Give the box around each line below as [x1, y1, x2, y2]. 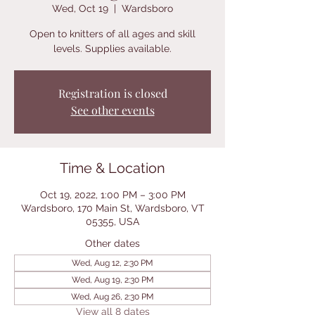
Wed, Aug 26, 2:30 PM [71, 292, 154, 302]
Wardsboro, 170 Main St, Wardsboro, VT [20, 202, 205, 214]
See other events [70, 103, 155, 117]
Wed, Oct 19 [52, 3, 108, 14]
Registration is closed [58, 86, 167, 101]
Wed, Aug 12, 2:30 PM [72, 258, 153, 268]
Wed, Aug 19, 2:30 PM [71, 275, 154, 285]
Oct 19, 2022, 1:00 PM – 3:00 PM [39, 189, 186, 200]
